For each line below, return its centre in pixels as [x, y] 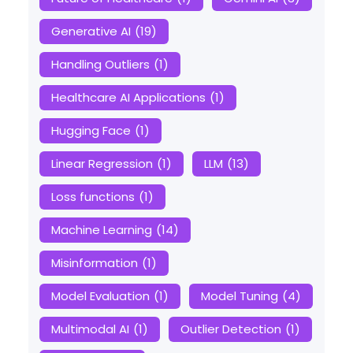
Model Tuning [239, 296]
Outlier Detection [230, 329]
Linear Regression [102, 164]
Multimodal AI [90, 329]
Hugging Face [91, 131]
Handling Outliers [100, 65]
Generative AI [91, 32]
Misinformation [94, 263]
